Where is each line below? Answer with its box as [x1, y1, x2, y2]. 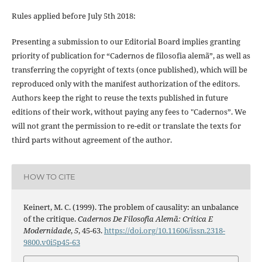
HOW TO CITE [23, 172, 75, 182]
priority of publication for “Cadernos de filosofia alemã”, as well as [11, 50, 250, 61]
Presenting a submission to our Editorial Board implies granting [11, 36, 240, 47]
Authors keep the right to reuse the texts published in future [11, 92, 228, 103]
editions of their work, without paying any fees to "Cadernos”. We [11, 106, 246, 117]
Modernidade [23, 225, 71, 236]
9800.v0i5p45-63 [23, 236, 80, 247]
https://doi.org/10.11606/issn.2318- [104, 225, 225, 236]
